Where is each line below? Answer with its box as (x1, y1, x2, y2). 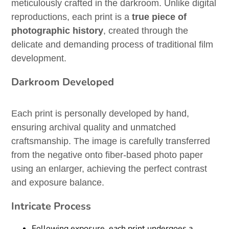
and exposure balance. (11, 177, 105, 188)
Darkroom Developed (11, 75, 114, 89)
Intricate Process (11, 199, 91, 214)
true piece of (132, 12, 187, 22)
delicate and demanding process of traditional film (11, 39, 214, 50)
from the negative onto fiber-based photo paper (11, 150, 203, 161)
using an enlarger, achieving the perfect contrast (11, 164, 208, 174)
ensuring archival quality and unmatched (11, 122, 176, 133)
